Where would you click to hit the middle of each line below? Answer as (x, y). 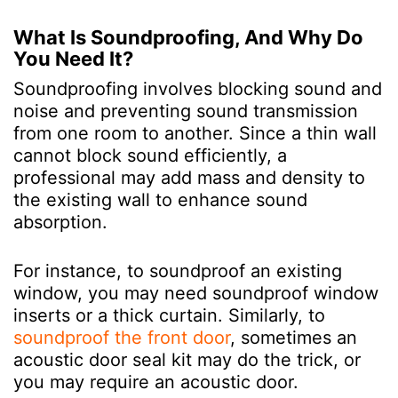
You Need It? (73, 59)
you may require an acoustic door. (161, 382)
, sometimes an (294, 338)
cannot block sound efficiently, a (150, 155)
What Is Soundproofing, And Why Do (188, 37)
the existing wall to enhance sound (160, 200)
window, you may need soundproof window (196, 293)
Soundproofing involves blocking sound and (198, 89)
